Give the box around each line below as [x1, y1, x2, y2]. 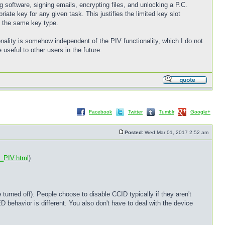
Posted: [125, 130, 143, 135]
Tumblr [159, 109, 174, 115]
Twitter [128, 109, 143, 115]
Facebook [89, 109, 112, 115]
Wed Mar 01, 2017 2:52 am [143, 130, 210, 135]
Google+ [190, 109, 210, 115]
